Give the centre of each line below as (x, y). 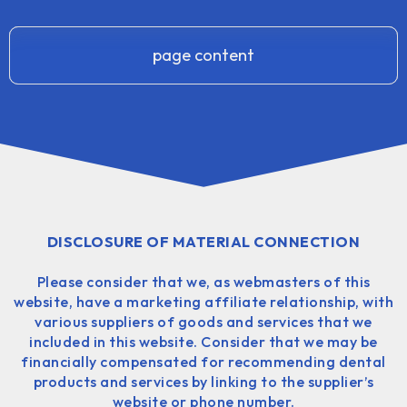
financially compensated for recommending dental (203, 361)
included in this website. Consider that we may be (203, 341)
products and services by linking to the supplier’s (203, 381)
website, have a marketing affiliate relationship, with (203, 301)
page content (203, 55)
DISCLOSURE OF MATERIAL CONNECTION (203, 241)
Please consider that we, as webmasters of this (203, 281)
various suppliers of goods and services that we (203, 321)
